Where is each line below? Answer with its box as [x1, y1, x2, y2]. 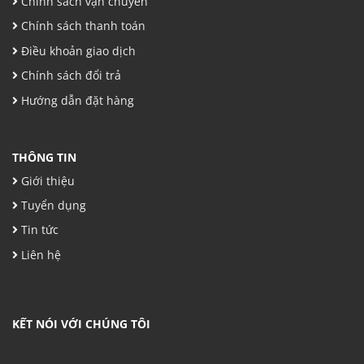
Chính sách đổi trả [18, 67, 121, 84]
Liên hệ [18, 246, 61, 262]
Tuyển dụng [18, 197, 86, 214]
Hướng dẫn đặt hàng [18, 92, 134, 108]
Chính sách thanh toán [18, 18, 145, 34]
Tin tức [18, 222, 58, 238]
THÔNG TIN [12, 149, 76, 165]
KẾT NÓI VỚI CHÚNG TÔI [12, 316, 150, 332]
